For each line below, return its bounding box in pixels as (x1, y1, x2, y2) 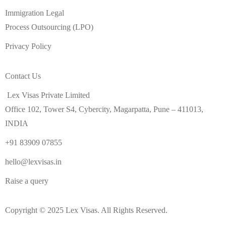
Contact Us (5, 72, 41, 80)
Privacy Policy (5, 42, 51, 50)
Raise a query (5, 177, 48, 185)
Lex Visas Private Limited (7, 91, 90, 99)
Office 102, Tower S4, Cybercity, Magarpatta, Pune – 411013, (5, 105, 203, 114)
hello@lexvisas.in (5, 157, 62, 166)
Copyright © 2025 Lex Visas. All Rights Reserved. (5, 206, 167, 214)
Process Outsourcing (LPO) (5, 23, 93, 31)
